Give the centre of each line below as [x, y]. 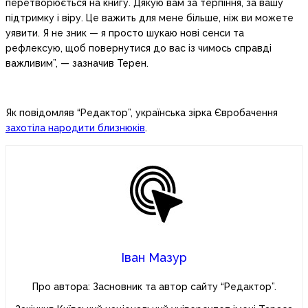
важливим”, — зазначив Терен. [77, 64]
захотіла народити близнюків [75, 128]
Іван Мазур [154, 258]
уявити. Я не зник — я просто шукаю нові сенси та [125, 33]
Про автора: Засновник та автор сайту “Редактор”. [154, 287]
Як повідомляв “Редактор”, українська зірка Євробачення [142, 113]
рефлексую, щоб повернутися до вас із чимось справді [139, 48]
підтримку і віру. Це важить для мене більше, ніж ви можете [150, 18]
